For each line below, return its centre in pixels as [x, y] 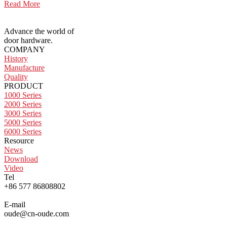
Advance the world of [39, 31]
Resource [19, 141]
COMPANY [25, 50]
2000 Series [23, 104]
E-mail [15, 205]
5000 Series [23, 123]
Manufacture [24, 68]
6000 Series [23, 132]
